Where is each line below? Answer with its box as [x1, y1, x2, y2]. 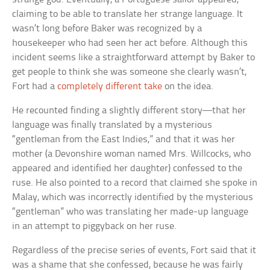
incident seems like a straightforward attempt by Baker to [12, 52, 256, 63]
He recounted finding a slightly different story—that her [12, 105, 246, 116]
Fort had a [12, 81, 58, 92]
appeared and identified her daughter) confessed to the [12, 163, 243, 174]
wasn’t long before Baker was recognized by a [12, 24, 202, 34]
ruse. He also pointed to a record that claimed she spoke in [12, 178, 258, 189]
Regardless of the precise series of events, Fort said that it [12, 245, 257, 256]
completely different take [57, 81, 163, 92]
